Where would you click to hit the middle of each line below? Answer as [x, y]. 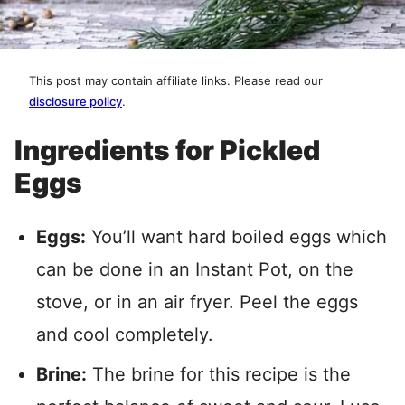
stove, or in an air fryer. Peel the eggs [197, 302]
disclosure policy [75, 101]
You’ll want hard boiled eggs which [236, 237]
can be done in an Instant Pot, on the [195, 269]
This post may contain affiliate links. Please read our [176, 80]
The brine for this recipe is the [219, 374]
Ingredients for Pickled [167, 150]
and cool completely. [125, 334]
